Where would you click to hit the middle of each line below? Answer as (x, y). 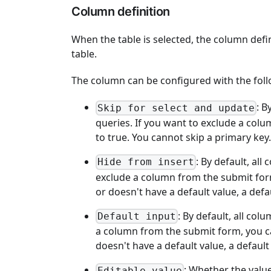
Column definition (121, 12)
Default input (137, 217)
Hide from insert (146, 162)
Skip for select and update (176, 108)
